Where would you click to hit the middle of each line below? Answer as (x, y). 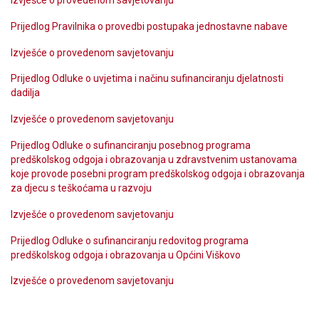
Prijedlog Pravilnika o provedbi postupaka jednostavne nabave (149, 26)
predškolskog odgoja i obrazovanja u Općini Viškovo (126, 255)
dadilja (25, 93)
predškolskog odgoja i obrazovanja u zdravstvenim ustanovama (154, 159)
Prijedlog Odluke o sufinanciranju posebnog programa (131, 145)
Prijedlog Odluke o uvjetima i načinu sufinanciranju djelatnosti (147, 79)
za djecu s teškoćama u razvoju (81, 188)
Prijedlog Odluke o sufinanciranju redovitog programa (130, 240)
